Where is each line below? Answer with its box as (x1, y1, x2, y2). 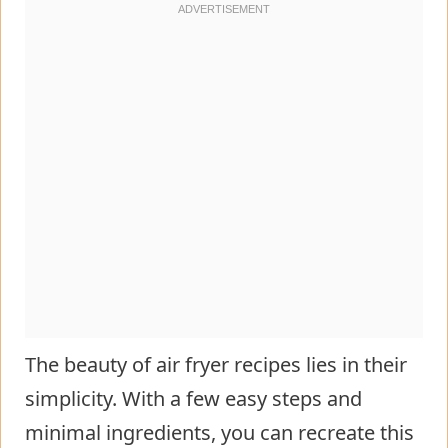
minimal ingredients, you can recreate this (25, 418, 414, 446)
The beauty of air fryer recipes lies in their (25, 350, 407, 378)
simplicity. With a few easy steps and (25, 384, 362, 412)
